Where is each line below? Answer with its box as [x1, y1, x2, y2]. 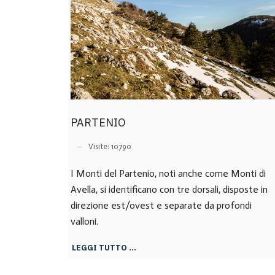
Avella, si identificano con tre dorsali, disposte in [71, 183, 268, 195]
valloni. [71, 215, 98, 227]
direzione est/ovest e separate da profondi [71, 199, 252, 211]
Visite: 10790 [88, 142, 131, 152]
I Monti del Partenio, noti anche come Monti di [71, 167, 266, 179]
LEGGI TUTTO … [72, 242, 136, 253]
